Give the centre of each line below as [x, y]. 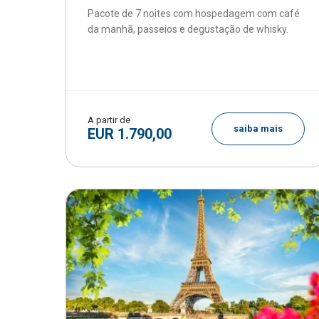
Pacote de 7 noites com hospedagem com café [194, 14]
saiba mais [258, 129]
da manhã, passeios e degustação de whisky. [188, 29]
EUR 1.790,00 [130, 134]
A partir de [109, 120]
